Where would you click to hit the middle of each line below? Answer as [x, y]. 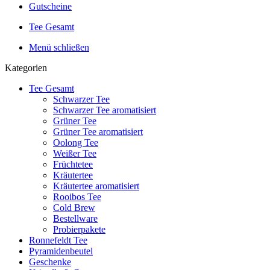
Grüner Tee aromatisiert [98, 132]
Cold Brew [74, 208]
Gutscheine [50, 6]
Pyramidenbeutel [61, 251]
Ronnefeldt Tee [58, 240]
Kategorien [26, 68]
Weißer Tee [75, 153]
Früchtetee [73, 164]
